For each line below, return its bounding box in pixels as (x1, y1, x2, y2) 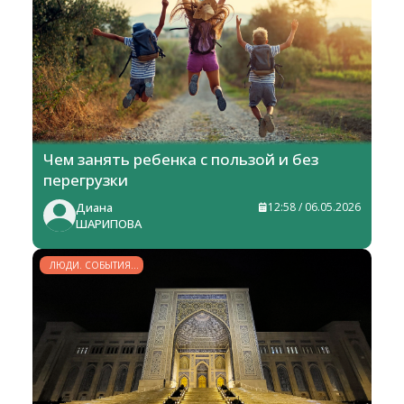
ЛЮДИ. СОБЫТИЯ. (50, 259, 133, 272)
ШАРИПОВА (76, 216, 142, 233)
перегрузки (43, 170, 128, 191)
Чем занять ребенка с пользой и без (43, 149, 318, 170)
